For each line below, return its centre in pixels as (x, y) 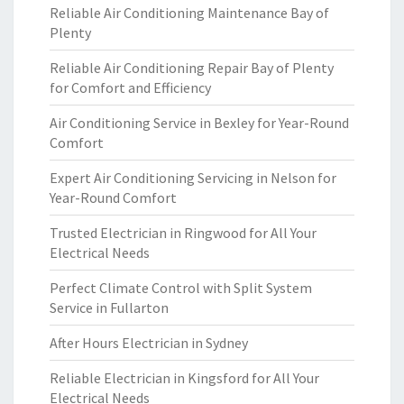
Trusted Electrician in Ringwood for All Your (183, 233)
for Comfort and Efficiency (130, 87)
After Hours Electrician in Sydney (149, 343)
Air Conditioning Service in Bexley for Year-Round (199, 123)
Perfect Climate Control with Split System (181, 288)
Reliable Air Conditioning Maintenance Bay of (189, 13)
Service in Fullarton (109, 308)
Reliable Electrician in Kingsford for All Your (184, 378)
